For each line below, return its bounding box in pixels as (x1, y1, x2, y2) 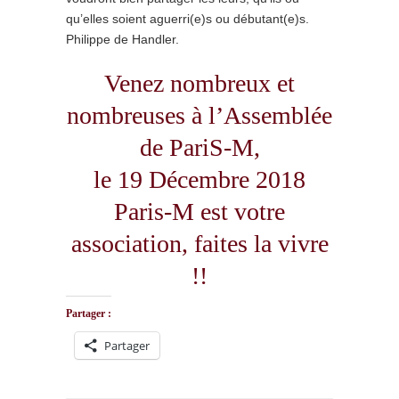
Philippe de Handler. (66, 32, 179, 46)
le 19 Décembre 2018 (94, 166, 305, 193)
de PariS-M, (139, 134, 260, 161)
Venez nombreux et (104, 69, 295, 97)
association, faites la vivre (70, 230, 329, 257)
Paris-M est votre (114, 198, 285, 225)
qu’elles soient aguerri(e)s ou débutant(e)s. (66, 12, 309, 26)
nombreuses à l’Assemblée (67, 102, 332, 129)
